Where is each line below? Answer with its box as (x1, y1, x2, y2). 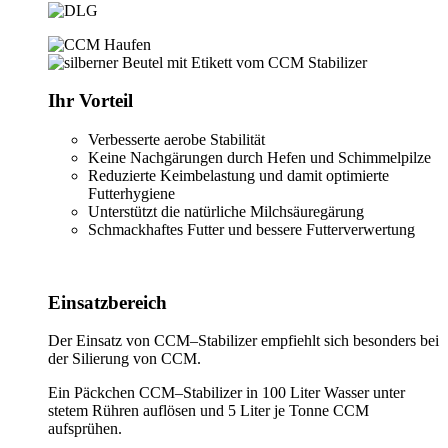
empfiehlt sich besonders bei (257, 332, 439, 350)
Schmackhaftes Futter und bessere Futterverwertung (88, 220, 415, 238)
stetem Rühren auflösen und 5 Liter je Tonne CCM (48, 402, 369, 420)
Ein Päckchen (48, 384, 139, 402)
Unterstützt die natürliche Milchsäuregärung (88, 202, 364, 220)
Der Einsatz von (48, 332, 154, 350)
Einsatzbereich (48, 291, 167, 313)
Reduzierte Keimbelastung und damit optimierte (88, 166, 389, 184)
